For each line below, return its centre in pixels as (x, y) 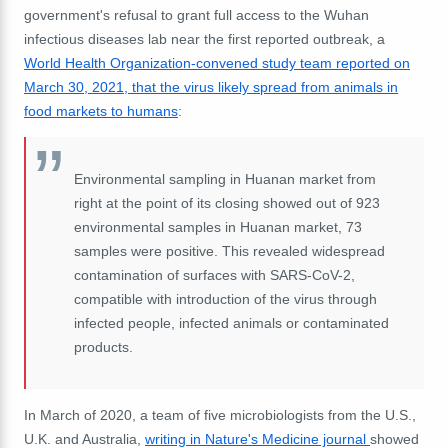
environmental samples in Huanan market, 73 (218, 226)
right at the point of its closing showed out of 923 (227, 202)
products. (103, 346)
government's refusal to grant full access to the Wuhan (196, 14)
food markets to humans (101, 110)
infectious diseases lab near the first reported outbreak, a (204, 38)
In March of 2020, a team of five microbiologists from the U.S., (220, 414)
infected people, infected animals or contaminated (231, 322)
